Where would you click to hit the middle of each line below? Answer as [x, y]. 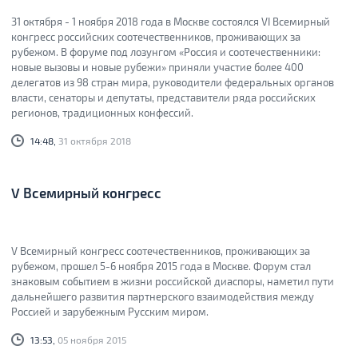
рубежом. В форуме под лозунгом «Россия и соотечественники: [166, 52]
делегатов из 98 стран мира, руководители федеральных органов [173, 82]
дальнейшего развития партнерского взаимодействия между [163, 296]
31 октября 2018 [93, 141]
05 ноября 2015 [91, 340]
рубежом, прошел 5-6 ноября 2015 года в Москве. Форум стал [161, 266]
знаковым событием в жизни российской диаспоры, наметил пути [173, 281]
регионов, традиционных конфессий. [102, 113]
